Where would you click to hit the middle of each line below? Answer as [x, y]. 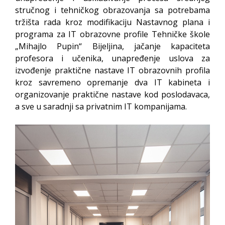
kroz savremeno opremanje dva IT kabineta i [113, 82]
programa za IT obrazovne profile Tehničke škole [113, 34]
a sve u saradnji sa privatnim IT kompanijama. [101, 106]
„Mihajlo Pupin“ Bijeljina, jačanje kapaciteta [113, 46]
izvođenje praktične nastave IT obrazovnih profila [113, 70]
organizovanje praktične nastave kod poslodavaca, [113, 94]
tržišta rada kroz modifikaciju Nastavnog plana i [113, 22]
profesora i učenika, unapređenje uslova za [113, 58]
